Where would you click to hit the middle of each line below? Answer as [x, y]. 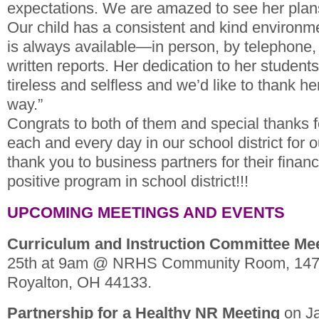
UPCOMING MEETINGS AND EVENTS [146, 212]
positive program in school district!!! [128, 182]
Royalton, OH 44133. [79, 282]
